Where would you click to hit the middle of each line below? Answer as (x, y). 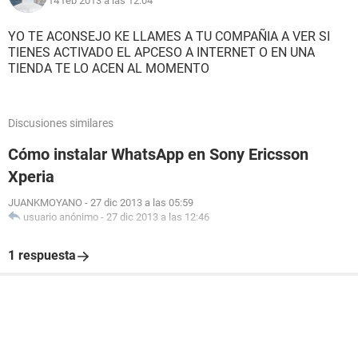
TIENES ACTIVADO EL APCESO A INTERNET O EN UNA (161, 52)
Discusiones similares (61, 123)
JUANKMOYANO (45, 203)
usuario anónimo (61, 217)
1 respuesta (42, 255)
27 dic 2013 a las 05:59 (142, 203)
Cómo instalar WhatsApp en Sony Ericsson (158, 154)
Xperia (31, 177)
